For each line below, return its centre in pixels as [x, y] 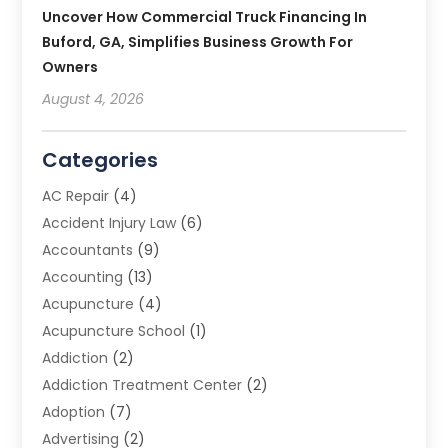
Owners [70, 67]
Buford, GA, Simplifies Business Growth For [198, 42]
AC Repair [76, 196]
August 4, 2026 [93, 99]
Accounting [83, 277]
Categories [100, 160]
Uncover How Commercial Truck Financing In [205, 17]
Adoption [74, 412]
